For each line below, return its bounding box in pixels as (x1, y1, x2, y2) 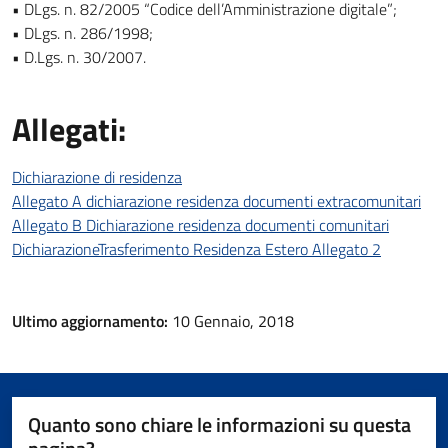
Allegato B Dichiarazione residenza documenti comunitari (12, 213, 389, 237)
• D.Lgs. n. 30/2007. (12, 45, 146, 69)
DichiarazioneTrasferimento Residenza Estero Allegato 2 (12, 237, 381, 261)
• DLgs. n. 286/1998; (12, 21, 153, 45)
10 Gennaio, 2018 (172, 309, 294, 333)
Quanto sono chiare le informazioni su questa (28, 409, 411, 440)
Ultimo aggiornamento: (12, 309, 172, 333)
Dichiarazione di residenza (12, 165, 182, 189)
